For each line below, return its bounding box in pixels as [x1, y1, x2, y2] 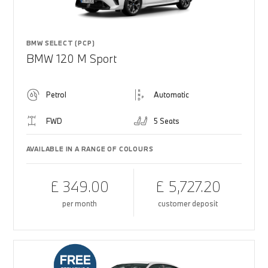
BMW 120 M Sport [26, 51, 117, 66]
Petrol [45, 90, 66, 99]
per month [62, 199, 98, 208]
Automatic [154, 90, 189, 99]
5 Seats [154, 116, 179, 126]
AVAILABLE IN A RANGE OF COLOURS [26, 145, 154, 153]
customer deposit [158, 199, 218, 208]
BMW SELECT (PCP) [26, 39, 95, 47]
